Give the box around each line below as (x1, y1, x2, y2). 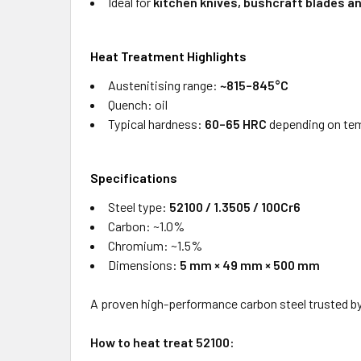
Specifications (90, 170, 177, 185)
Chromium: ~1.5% (108, 238, 202, 253)
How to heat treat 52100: (90, 334, 234, 350)
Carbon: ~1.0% (108, 218, 185, 234)
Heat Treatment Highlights (90, 48, 247, 64)
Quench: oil (108, 97, 168, 112)
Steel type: (108, 199, 169, 214)
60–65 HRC (205, 116, 267, 131)
